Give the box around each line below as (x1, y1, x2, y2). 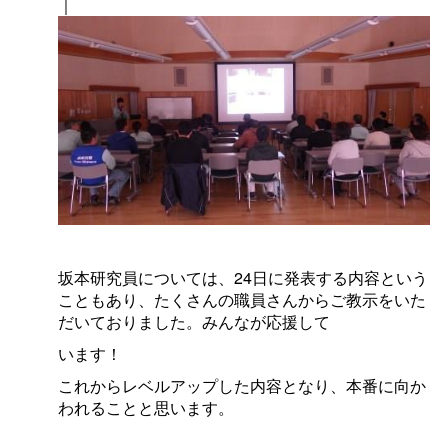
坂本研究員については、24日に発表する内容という (57, 266, 428, 290)
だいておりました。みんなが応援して (57, 310, 330, 334)
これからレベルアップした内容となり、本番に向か (57, 374, 426, 398)
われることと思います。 (57, 396, 234, 420)
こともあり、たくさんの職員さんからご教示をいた (57, 288, 426, 312)
